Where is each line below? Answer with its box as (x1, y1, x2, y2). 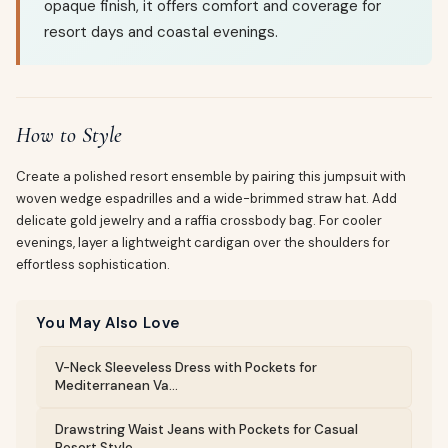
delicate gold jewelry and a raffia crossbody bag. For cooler (16, 212, 382, 229)
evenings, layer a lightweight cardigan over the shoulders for (16, 234, 390, 251)
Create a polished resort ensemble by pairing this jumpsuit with (16, 168, 406, 185)
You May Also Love (36, 313, 181, 333)
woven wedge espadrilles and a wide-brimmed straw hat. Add (16, 190, 397, 207)
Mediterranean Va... (55, 377, 178, 394)
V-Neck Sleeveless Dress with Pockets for (55, 359, 317, 376)
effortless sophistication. (16, 256, 170, 273)
